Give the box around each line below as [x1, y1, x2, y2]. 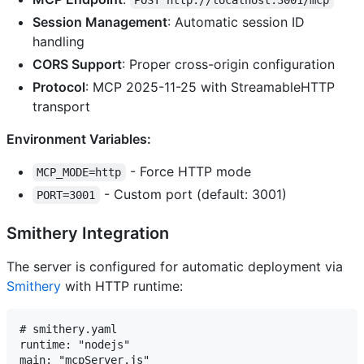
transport [32, 98, 90, 115]
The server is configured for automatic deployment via [6, 258, 343, 275]
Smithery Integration [6, 223, 169, 244]
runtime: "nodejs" [19, 338, 130, 352]
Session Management [32, 14, 167, 31]
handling [32, 33, 84, 50]
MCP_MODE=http [37, 166, 122, 180]
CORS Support [32, 56, 122, 73]
